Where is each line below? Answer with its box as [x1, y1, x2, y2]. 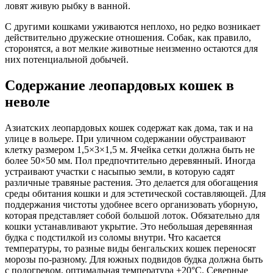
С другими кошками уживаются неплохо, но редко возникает [5, 21, 260, 32]
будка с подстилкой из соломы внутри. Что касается [5, 232, 221, 243]
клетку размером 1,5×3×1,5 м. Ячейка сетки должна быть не [5, 144, 255, 155]
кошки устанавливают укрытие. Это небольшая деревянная [5, 221, 252, 232]
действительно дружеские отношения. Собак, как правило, [5, 32, 251, 43]
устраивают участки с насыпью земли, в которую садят [5, 166, 235, 177]
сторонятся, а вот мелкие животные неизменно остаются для [5, 43, 258, 54]
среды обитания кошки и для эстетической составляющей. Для [5, 188, 266, 199]
